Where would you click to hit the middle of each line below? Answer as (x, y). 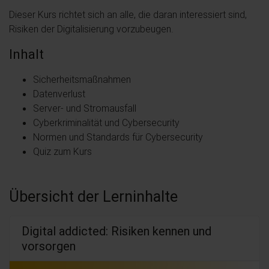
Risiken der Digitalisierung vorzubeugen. (91, 29)
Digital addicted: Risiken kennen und (116, 231)
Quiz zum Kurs (62, 151)
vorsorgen (50, 246)
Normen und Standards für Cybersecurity (118, 137)
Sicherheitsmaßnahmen (82, 79)
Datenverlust (59, 93)
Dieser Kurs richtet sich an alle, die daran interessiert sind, (128, 14)
